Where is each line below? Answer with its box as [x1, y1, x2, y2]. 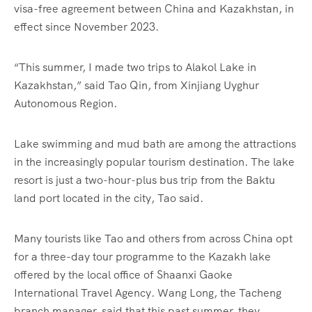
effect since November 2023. [14, 19, 159, 35]
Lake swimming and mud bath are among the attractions [14, 136, 296, 152]
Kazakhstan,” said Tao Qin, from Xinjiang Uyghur [14, 78, 259, 93]
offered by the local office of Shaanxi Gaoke [14, 267, 233, 283]
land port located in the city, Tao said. [14, 191, 203, 206]
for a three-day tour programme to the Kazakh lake [14, 249, 271, 265]
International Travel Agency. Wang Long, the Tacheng [14, 286, 281, 301]
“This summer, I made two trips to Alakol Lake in [14, 60, 256, 75]
